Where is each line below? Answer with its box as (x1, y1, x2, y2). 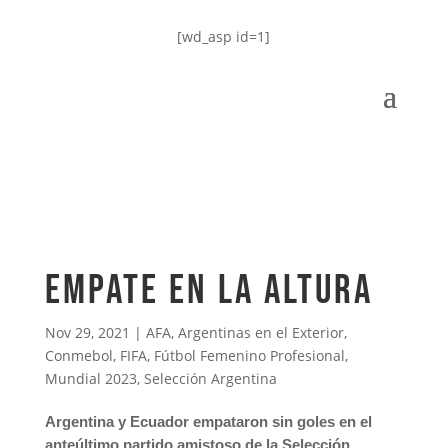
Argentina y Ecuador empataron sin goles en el (44, 413, 372, 430)
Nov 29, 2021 (44, 323, 130, 342)
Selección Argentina (143, 369, 277, 388)
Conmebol (44, 346, 113, 365)
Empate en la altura (44, 266, 373, 315)
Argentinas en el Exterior (177, 323, 344, 342)
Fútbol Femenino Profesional (153, 346, 345, 365)
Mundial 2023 (44, 369, 137, 388)
